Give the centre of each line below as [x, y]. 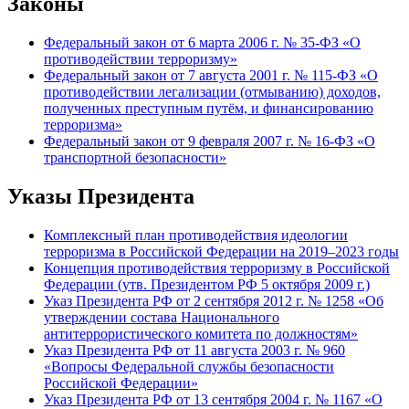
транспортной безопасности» [135, 158]
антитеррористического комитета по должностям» [201, 333]
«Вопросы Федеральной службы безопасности [189, 366]
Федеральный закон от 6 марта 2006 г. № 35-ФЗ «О [202, 43]
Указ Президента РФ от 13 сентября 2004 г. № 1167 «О [213, 399]
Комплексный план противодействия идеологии [196, 235]
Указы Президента [101, 197]
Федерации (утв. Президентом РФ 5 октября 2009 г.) [207, 284]
